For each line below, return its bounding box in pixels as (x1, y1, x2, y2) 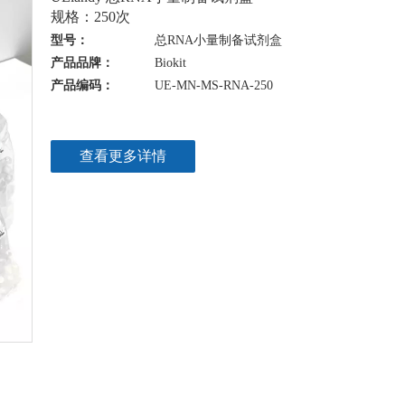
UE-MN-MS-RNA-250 (155, 79, 273, 92)
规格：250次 (51, 9, 130, 24)
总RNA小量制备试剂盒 (155, 33, 282, 47)
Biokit (155, 56, 186, 70)
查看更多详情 (80, 148, 166, 164)
